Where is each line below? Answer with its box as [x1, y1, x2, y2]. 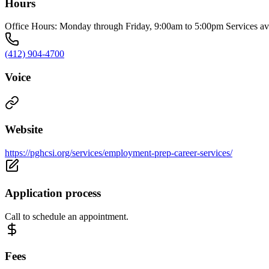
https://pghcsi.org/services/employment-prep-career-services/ [5, 148, 232, 159]
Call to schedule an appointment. [5, 211, 128, 222]
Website [5, 123, 43, 136]
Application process [5, 186, 101, 199]
